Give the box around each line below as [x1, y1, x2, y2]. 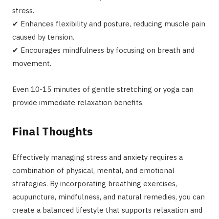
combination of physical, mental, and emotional [12, 166, 175, 175]
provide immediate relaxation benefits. [12, 98, 144, 108]
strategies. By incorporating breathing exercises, [12, 179, 177, 189]
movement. [12, 59, 51, 68]
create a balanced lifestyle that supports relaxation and [12, 205, 202, 215]
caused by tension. [12, 32, 74, 42]
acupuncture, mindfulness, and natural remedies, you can [12, 192, 205, 202]
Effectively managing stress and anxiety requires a [12, 153, 183, 162]
